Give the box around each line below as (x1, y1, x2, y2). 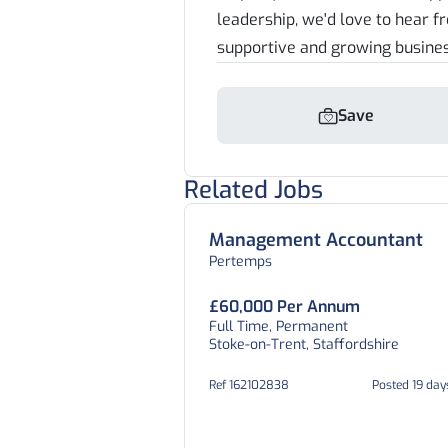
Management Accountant (209, 228, 423, 252)
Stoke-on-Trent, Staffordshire (209, 335, 399, 354)
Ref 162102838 (209, 377, 289, 393)
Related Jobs (184, 174, 323, 206)
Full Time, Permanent (209, 317, 348, 336)
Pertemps (209, 252, 272, 271)
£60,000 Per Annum (209, 296, 360, 317)
